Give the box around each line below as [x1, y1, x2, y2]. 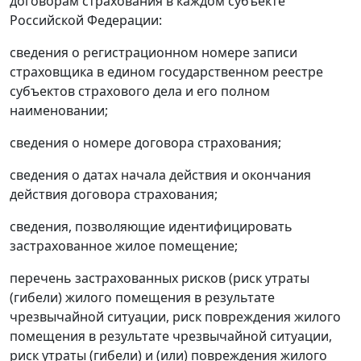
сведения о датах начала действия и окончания [10, 166, 311, 185]
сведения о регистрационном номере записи [10, 44, 297, 62]
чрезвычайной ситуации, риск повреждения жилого [10, 308, 341, 326]
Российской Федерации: [10, 11, 162, 30]
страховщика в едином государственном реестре [10, 63, 323, 81]
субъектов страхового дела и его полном [10, 82, 270, 101]
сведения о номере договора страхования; [10, 134, 281, 152]
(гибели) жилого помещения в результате [10, 288, 275, 307]
